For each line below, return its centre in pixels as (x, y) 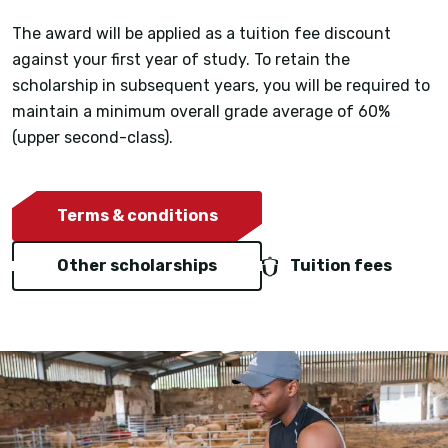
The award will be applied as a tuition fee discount (201, 34)
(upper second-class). (92, 138)
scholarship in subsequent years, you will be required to (221, 86)
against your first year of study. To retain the (181, 60)
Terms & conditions (137, 216)
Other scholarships (137, 266)
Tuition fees (341, 266)
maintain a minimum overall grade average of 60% (201, 112)
